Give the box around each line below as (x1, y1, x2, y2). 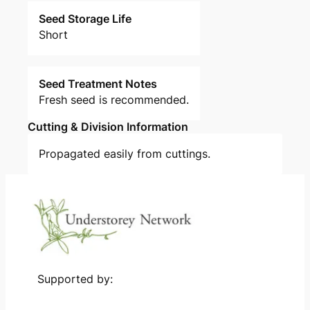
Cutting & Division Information (28, 119, 188, 134)
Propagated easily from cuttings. (39, 146, 210, 161)
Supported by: (37, 272, 113, 286)
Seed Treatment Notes (39, 76, 157, 91)
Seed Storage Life (39, 11, 131, 26)
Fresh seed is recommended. (39, 92, 189, 107)
